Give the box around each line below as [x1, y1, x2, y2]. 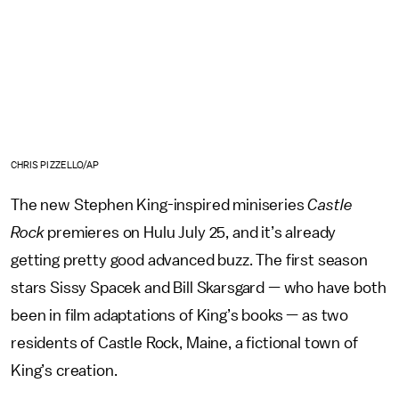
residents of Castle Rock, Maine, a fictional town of [11, 335, 358, 352]
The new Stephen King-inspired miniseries [11, 197, 308, 214]
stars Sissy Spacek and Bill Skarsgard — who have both [11, 280, 387, 297]
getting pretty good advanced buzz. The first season [11, 252, 368, 269]
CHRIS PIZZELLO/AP [11, 160, 100, 171]
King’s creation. [11, 362, 118, 379]
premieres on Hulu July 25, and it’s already [47, 224, 337, 241]
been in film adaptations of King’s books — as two [11, 307, 349, 324]
